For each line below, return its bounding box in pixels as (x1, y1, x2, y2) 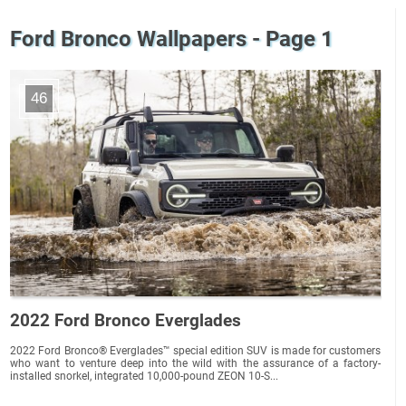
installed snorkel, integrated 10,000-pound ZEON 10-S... (10, 369, 279, 382)
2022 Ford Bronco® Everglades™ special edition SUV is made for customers (10, 343, 382, 357)
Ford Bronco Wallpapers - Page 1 (10, 26, 334, 53)
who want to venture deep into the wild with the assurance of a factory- (10, 356, 382, 370)
